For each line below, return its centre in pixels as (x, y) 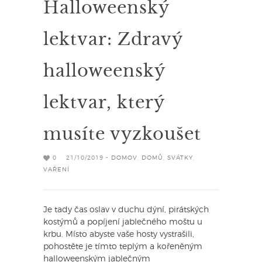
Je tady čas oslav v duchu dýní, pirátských (126, 210)
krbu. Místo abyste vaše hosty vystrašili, (119, 234)
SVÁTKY (180, 158)
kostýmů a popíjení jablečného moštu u (123, 222)
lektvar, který (104, 101)
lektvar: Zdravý (113, 37)
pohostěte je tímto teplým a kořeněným (123, 247)
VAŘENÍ (56, 169)
